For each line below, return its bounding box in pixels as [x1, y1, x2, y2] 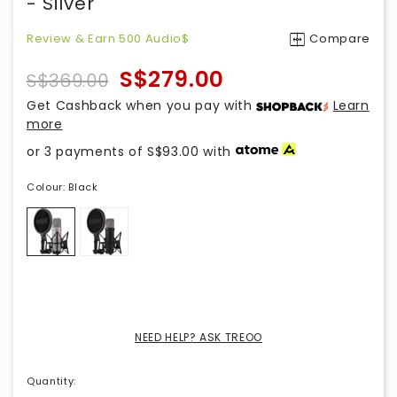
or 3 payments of [27, 143, 148, 160]
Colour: [27, 180, 66, 194]
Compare [309, 30, 370, 47]
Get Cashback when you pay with [27, 97, 257, 114]
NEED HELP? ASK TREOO [135, 330, 262, 345]
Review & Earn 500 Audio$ [27, 30, 190, 47]
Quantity [27, 374, 74, 388]
